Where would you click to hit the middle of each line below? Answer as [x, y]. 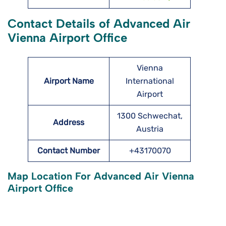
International [150, 81]
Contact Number [69, 151]
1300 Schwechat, [150, 116]
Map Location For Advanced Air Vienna [101, 176]
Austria [150, 129]
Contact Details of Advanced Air [99, 24]
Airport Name [69, 81]
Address [69, 123]
